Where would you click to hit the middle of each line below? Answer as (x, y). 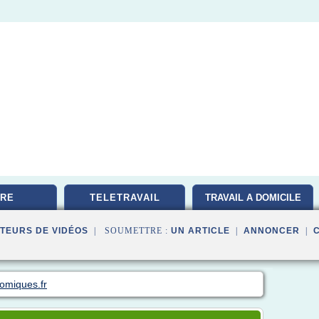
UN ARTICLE (200, 231)
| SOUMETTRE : (130, 231)
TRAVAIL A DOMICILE (253, 198)
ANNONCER (272, 231)
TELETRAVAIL (125, 198)
